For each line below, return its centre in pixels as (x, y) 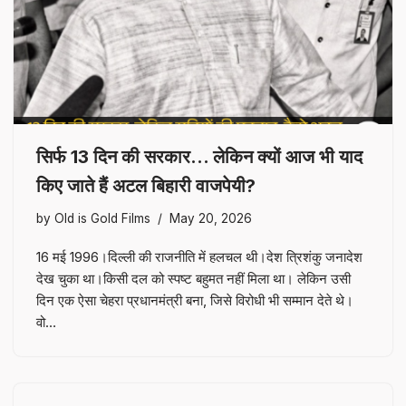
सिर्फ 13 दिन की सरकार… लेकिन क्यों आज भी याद (199, 156)
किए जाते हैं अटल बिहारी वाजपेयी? (146, 185)
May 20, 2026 (211, 218)
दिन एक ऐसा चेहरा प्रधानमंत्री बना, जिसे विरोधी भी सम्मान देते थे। (195, 300)
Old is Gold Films (102, 218)
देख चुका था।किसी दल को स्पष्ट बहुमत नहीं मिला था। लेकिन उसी (193, 278)
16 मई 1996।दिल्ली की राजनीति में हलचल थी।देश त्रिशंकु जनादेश (199, 256)
